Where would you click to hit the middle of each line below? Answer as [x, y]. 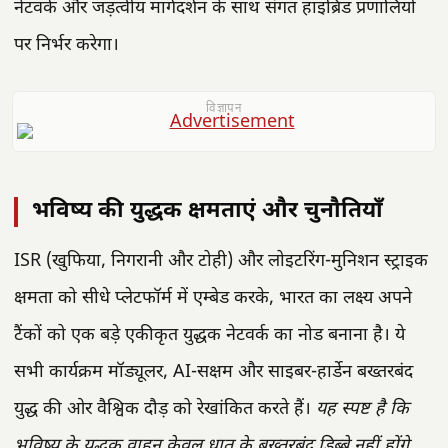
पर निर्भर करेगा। [66, 46]
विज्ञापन [224, 110]
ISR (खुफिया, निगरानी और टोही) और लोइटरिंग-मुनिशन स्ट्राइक [221, 261]
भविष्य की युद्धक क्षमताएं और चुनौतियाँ [207, 212]
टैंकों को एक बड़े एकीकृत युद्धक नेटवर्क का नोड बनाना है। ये [209, 335]
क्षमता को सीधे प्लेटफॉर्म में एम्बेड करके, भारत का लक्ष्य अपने [213, 298]
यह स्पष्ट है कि [362, 409]
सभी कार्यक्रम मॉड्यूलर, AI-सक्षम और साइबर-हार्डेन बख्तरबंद [213, 372]
